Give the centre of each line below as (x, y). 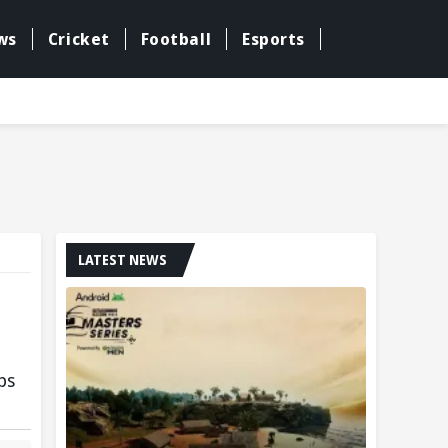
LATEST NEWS (122, 259)
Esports (273, 39)
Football (176, 39)
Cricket (78, 39)
